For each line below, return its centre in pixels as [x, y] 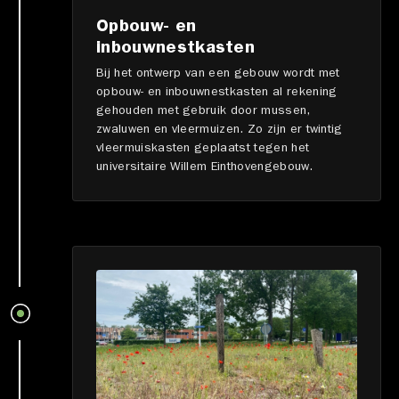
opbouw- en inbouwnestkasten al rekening [217, 92]
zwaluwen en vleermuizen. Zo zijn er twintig [220, 130]
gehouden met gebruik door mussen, [203, 111]
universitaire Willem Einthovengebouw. [204, 167]
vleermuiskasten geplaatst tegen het [203, 148]
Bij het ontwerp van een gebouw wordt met [218, 73]
